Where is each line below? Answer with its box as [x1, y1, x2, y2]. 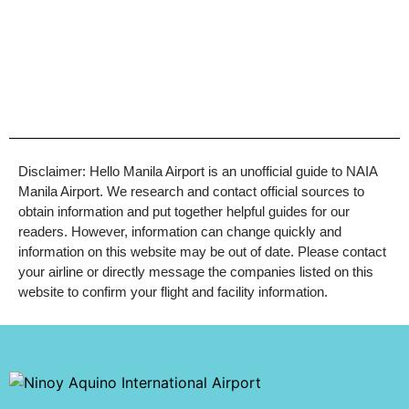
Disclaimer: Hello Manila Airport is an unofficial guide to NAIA [18, 163, 377, 180]
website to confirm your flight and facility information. [18, 284, 328, 300]
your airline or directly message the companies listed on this [18, 264, 373, 280]
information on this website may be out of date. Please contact [18, 244, 386, 260]
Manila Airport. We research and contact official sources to [18, 184, 364, 200]
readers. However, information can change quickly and [18, 224, 341, 240]
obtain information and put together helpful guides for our [18, 204, 350, 220]
